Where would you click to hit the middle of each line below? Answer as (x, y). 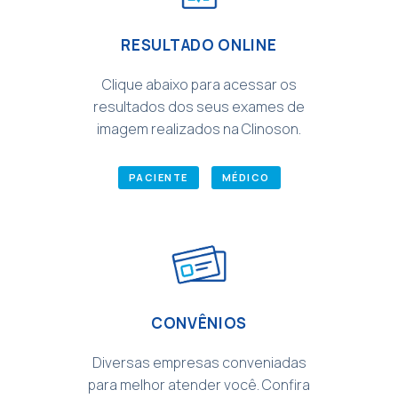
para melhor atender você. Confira (199, 384)
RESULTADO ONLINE (199, 45)
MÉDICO (246, 177)
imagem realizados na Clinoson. (199, 129)
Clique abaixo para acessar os (199, 84)
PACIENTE (158, 177)
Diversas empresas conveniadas (199, 362)
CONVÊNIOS (199, 322)
